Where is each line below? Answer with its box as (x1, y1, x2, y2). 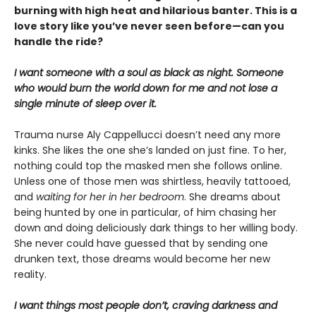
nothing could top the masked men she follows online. (14, 158, 282, 173)
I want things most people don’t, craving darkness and (14, 298, 277, 312)
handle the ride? (14, 34, 103, 49)
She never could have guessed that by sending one (14, 236, 268, 250)
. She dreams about (184, 189, 281, 204)
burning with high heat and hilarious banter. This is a (14, 3, 297, 18)
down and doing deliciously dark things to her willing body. (14, 220, 298, 235)
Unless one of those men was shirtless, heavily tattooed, (14, 174, 291, 188)
